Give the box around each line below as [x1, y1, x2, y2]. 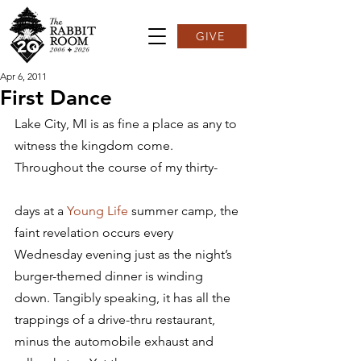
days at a [15, 203, 67, 218]
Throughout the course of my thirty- [15, 160, 218, 175]
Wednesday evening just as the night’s [15, 247, 235, 262]
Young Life [67, 203, 128, 218]
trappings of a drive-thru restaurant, [15, 312, 218, 327]
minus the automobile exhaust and [15, 334, 217, 349]
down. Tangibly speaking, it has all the [15, 290, 234, 305]
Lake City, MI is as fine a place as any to [15, 116, 240, 131]
